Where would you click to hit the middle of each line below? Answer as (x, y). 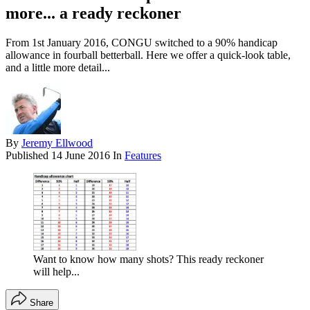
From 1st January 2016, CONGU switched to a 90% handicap (142, 43)
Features (143, 156)
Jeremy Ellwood (57, 143)
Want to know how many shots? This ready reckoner (148, 259)
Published (28, 156)
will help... (56, 271)
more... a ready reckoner (93, 13)
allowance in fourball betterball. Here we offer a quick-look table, (148, 55)
